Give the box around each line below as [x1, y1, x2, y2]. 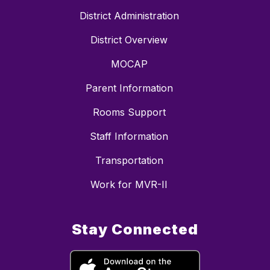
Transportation [95, 154, 163, 167]
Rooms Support [92, 106, 166, 119]
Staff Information [90, 130, 168, 143]
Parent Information [85, 82, 173, 95]
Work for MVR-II [90, 178, 168, 191]
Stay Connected [72, 221, 198, 239]
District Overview [90, 34, 168, 46]
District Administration [79, 10, 179, 22]
